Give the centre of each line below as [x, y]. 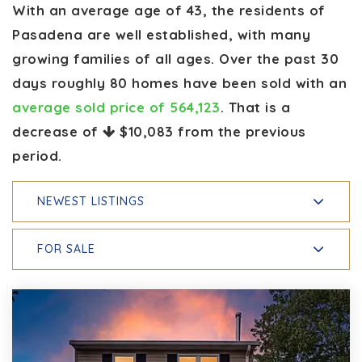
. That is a [255, 107]
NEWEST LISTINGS [91, 201]
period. [37, 155]
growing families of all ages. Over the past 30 [175, 58]
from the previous [240, 131]
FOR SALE [66, 248]
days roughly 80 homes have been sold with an [179, 82]
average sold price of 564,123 [116, 107]
